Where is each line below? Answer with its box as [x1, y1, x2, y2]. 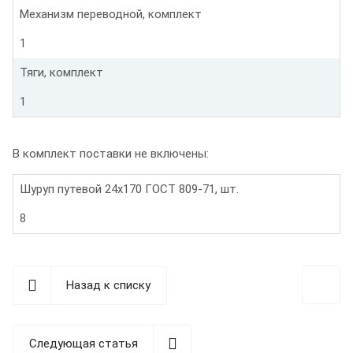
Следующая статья [29, 336, 138, 351]
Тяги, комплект [20, 65, 103, 80]
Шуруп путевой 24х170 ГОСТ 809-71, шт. [20, 181, 239, 196]
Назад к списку [66, 277, 150, 292]
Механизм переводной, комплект [20, 6, 202, 21]
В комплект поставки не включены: [13, 146, 209, 161]
